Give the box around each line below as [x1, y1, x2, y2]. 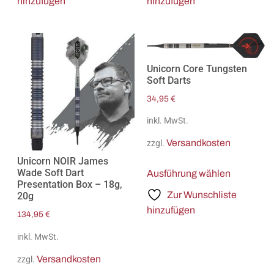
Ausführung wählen [147, 168, 231, 179]
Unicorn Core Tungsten [147, 62, 248, 75]
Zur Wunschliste [167, 190, 237, 201]
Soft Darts [147, 74, 191, 86]
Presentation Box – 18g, [17, 179, 122, 191]
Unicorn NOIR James [17, 155, 108, 168]
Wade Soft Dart [17, 167, 84, 179]
